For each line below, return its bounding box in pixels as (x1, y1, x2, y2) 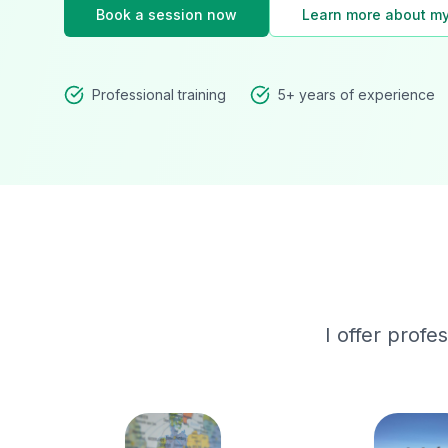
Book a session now (96, 6, 237, 23)
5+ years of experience (278, 86, 435, 103)
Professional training (92, 86, 226, 103)
